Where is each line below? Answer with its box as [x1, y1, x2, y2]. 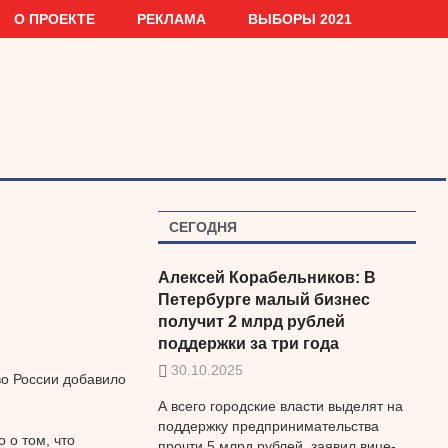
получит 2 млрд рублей [157, 312, 345, 330]
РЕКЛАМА [137, 10, 207, 27]
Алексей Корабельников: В [157, 268, 376, 286]
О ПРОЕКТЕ [14, 10, 96, 27]
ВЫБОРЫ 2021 [248, 10, 353, 27]
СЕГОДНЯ [168, 218, 237, 235]
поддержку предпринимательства [157, 418, 379, 435]
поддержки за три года [157, 334, 339, 352]
